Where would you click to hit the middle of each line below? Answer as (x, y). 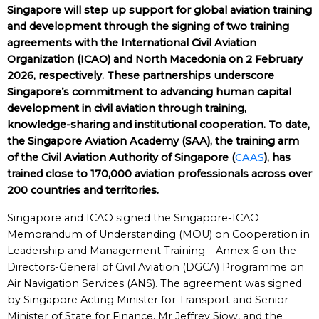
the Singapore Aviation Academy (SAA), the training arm (153, 141)
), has (277, 157)
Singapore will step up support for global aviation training (159, 10)
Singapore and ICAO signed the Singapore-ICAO (133, 218)
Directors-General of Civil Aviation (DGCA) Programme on (156, 267)
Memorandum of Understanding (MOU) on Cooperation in (158, 234)
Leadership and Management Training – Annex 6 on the (152, 251)
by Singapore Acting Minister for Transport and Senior (148, 300)
